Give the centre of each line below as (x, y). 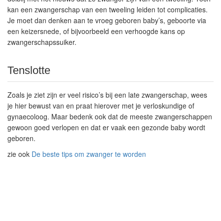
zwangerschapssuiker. (42, 42)
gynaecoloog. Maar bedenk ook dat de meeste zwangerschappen (110, 116)
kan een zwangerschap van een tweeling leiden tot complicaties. (108, 9)
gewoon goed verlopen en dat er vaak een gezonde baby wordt (106, 127)
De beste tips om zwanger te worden (89, 154)
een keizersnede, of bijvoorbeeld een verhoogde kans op (96, 31)
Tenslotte (29, 70)
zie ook (19, 154)
